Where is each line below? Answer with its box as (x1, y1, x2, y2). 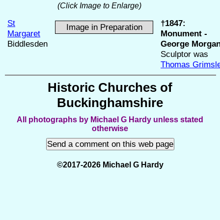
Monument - (161, 28, 207, 38)
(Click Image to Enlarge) (57, 1, 141, 10)
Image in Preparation (66, 22, 142, 32)
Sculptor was (161, 49, 208, 59)
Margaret (7, 28, 40, 38)
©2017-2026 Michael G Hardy (56, 160, 164, 169)
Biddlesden (7, 39, 48, 49)
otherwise (92, 124, 128, 133)
